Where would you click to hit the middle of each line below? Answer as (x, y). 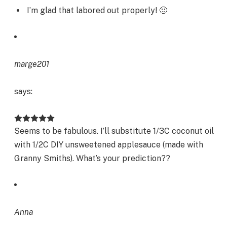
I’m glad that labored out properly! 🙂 (97, 11)
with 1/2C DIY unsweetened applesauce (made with (109, 145)
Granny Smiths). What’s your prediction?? (92, 159)
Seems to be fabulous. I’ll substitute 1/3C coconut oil (114, 131)
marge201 (32, 64)
